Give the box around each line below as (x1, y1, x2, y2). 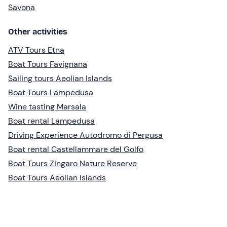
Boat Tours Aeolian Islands (8, 172, 106, 183)
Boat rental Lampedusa (8, 115, 95, 126)
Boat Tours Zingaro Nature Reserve (8, 158, 137, 169)
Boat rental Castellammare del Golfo (8, 143, 143, 155)
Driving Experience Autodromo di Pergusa (8, 129, 163, 140)
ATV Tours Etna (8, 44, 64, 55)
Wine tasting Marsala (8, 101, 86, 112)
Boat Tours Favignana (8, 58, 87, 69)
